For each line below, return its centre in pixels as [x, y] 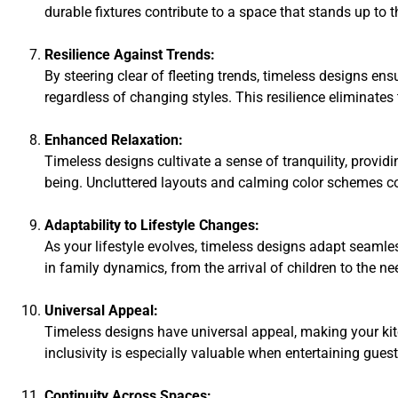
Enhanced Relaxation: [114, 139]
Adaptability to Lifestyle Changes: [152, 225]
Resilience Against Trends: [130, 54]
